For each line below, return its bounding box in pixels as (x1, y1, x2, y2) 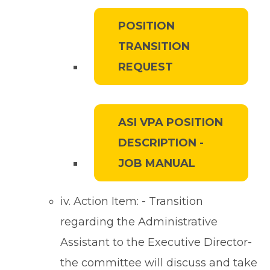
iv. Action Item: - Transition (60, 195, 203, 209)
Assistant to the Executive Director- (60, 236, 252, 250)
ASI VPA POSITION (118, 116, 223, 130)
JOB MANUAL (118, 157, 195, 171)
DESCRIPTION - (118, 136, 204, 150)
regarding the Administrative (60, 215, 218, 229)
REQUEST (118, 60, 173, 74)
